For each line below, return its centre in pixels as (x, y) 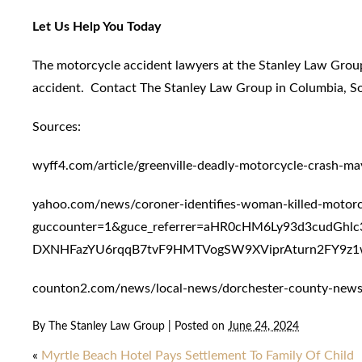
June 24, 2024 (263, 326)
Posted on (201, 326)
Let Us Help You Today (97, 26)
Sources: (57, 126)
